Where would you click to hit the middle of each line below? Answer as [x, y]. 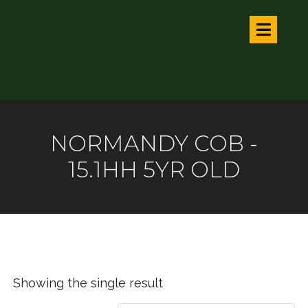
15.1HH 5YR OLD [154, 169]
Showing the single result [88, 283]
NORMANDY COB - [154, 143]
